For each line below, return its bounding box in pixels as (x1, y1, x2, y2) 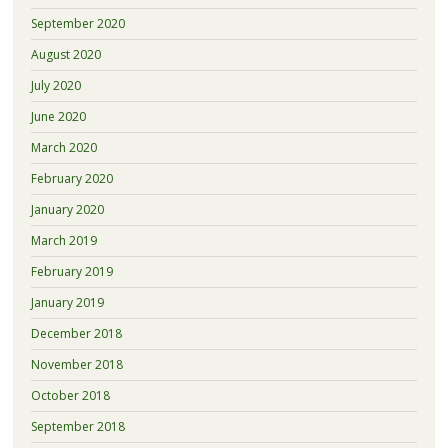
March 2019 (30, 231, 97, 249)
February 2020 (30, 169, 113, 187)
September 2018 (30, 417, 125, 435)
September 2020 (30, 14, 125, 32)
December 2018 (30, 324, 122, 342)
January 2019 (30, 293, 104, 311)
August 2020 (30, 45, 101, 63)
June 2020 (30, 107, 86, 125)
